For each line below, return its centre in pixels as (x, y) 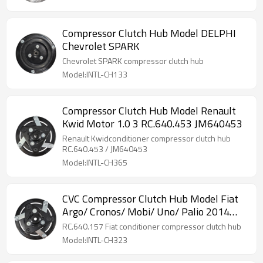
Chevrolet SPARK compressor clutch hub (133, 61)
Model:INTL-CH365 (95, 162)
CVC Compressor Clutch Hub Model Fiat (150, 199)
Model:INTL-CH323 (95, 240)
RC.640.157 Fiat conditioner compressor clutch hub (173, 226)
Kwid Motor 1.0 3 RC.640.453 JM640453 (152, 124)
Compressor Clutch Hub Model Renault (149, 111)
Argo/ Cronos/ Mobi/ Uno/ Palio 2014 (146, 212)
